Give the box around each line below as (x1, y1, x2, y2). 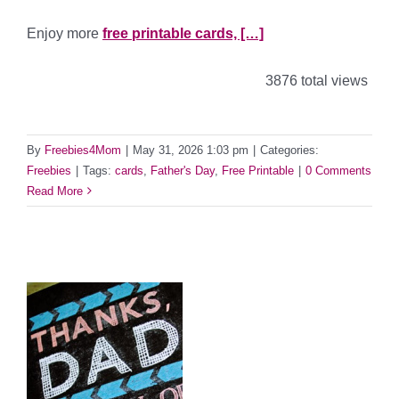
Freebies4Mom (45, 142, 121, 157)
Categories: (260, 142, 319, 157)
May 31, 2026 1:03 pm (133, 142, 248, 157)
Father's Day (151, 163, 215, 177)
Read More (27, 183, 83, 198)
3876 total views (262, 72, 368, 88)
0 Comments (305, 163, 371, 177)
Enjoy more (27, 25, 102, 41)
